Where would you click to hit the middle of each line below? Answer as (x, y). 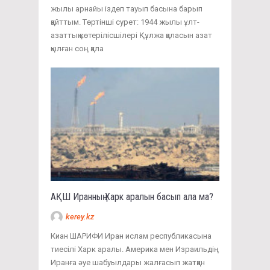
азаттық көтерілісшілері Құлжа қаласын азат (131, 36)
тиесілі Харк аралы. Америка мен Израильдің (135, 249)
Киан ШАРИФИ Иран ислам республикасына (131, 236)
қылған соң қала (77, 49)
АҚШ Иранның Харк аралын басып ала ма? (133, 196)
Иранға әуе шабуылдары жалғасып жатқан (128, 262)
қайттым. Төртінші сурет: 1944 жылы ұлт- (125, 22)
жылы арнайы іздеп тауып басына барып (127, 9)
